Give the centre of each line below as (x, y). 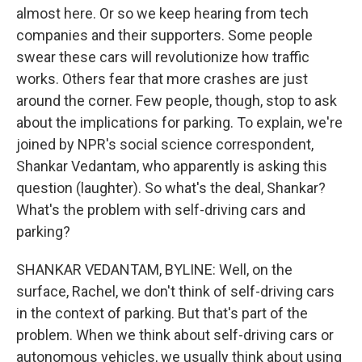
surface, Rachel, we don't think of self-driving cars (175, 291)
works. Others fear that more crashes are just (162, 79)
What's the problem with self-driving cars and (161, 210)
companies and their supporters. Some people (164, 35)
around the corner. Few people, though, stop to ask (177, 101)
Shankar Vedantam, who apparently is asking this (172, 166)
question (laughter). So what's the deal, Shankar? (171, 188)
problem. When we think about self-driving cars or (175, 335)
